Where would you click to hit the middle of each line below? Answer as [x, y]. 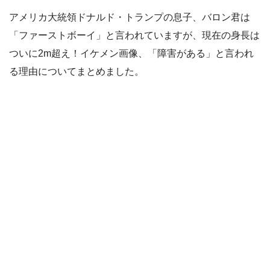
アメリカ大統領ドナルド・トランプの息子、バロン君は [130, 17]
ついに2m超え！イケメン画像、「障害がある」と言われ [131, 54]
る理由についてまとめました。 [77, 72]
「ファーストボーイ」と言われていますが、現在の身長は [134, 36]
